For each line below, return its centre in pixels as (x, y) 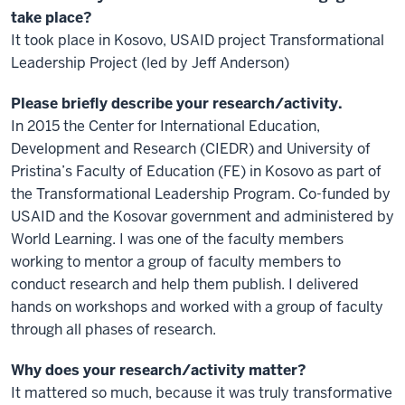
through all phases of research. (113, 330)
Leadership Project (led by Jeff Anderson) (150, 63)
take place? (52, 18)
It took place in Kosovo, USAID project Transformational (198, 40)
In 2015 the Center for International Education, (165, 126)
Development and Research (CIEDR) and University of (191, 149)
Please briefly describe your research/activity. (177, 104)
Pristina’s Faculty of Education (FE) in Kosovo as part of (196, 171)
